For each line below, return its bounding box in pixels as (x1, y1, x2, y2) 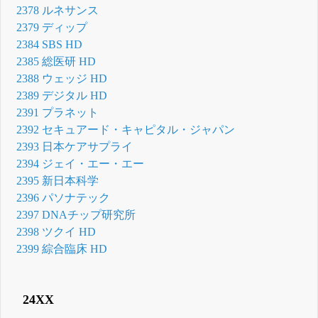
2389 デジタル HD (16, 89, 108, 102)
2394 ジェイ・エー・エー (16, 158, 145, 170)
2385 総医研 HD (16, 55, 97, 68)
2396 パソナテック (16, 192, 111, 204)
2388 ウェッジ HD (16, 72, 108, 85)
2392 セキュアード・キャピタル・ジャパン (16, 124, 236, 136)
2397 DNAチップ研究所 (16, 209, 136, 221)
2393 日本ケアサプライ (16, 141, 133, 153)
